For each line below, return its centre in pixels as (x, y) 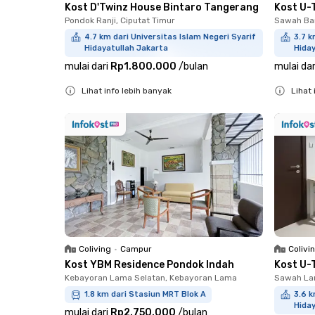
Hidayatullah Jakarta (126, 48)
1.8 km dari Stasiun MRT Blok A (145, 294)
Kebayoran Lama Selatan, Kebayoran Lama (151, 278)
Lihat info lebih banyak (127, 90)
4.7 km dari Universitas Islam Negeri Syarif (170, 37)
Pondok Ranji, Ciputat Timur (120, 20)
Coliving (95, 249)
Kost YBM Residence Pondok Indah (149, 265)
